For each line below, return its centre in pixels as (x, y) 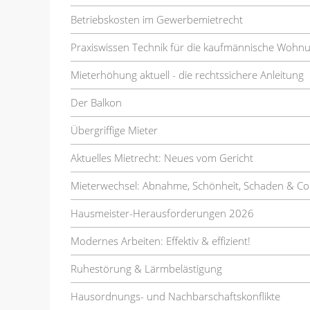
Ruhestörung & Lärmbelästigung (146, 268)
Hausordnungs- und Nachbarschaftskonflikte (175, 296)
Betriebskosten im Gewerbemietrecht (157, 19)
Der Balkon (96, 102)
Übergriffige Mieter (114, 130)
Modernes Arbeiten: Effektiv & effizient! (161, 240)
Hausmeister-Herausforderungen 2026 (162, 213)
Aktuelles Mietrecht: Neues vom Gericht (162, 157)
